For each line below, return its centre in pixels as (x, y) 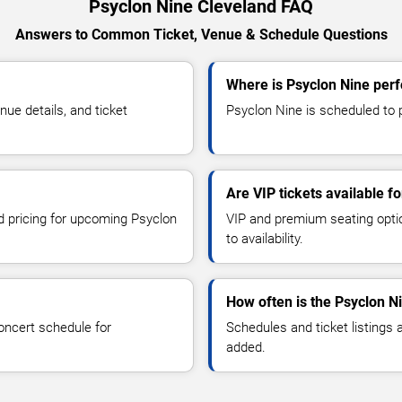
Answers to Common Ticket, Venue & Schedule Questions (201, 34)
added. (246, 347)
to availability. (265, 238)
